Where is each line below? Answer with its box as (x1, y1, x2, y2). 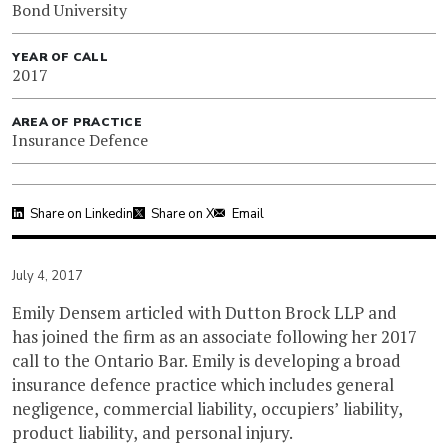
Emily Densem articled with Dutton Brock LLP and (12, 300, 397, 324)
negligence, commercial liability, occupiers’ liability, (12, 396, 403, 420)
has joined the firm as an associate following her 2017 (12, 324, 417, 348)
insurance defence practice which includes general (12, 372, 394, 396)
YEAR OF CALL (12, 48, 108, 65)
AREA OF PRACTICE (12, 113, 142, 130)
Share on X (151, 204, 214, 223)
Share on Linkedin (30, 204, 133, 223)
